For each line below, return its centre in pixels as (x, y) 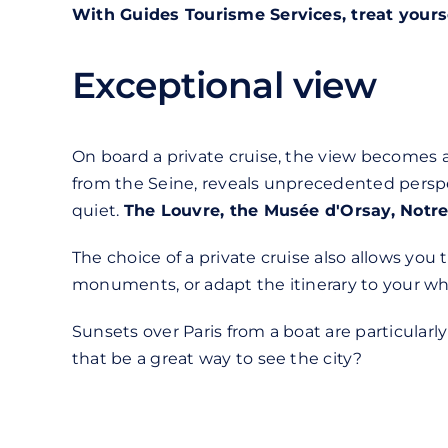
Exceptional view (224, 85)
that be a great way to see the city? (217, 359)
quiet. (97, 211)
